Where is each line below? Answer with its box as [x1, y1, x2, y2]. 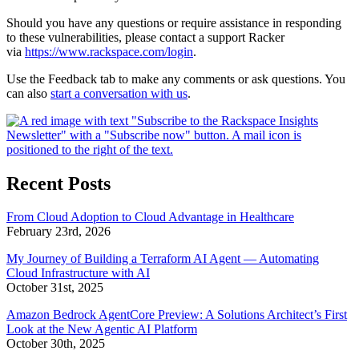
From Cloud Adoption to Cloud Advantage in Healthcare [6, 210, 294, 224]
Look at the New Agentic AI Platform [6, 322, 197, 337]
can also [6, 86, 50, 100]
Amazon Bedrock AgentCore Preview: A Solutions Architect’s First [6, 308, 347, 322]
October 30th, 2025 [6, 337, 105, 351]
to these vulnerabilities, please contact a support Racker [6, 30, 284, 44]
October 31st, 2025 [6, 280, 103, 295]
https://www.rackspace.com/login [25, 44, 193, 58]
